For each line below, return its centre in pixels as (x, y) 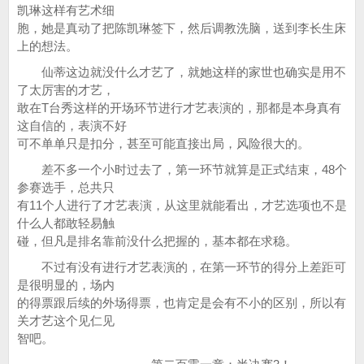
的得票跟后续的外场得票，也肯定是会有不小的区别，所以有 (182, 303)
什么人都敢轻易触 (66, 223)
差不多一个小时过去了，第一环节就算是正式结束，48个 (182, 169)
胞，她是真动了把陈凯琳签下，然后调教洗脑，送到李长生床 (182, 28)
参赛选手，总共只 (66, 187)
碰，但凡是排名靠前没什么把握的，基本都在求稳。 (157, 241)
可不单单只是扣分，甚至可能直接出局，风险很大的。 (163, 143)
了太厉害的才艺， (66, 90)
